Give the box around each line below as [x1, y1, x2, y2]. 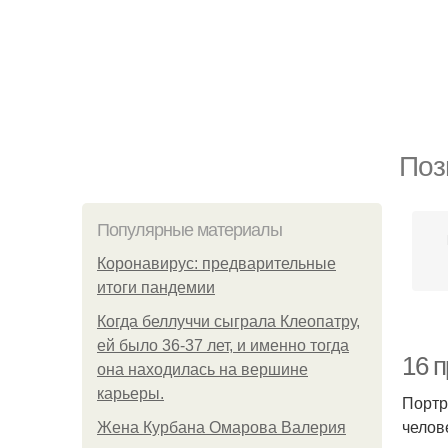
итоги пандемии [97, 279, 215, 296]
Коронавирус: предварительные [97, 255, 336, 272]
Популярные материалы [97, 220, 282, 240]
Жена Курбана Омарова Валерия [97, 419, 346, 436]
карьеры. [97, 385, 164, 402]
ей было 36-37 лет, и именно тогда [97, 337, 349, 354]
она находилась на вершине [97, 361, 308, 378]
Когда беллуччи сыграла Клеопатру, [97, 313, 360, 330]
